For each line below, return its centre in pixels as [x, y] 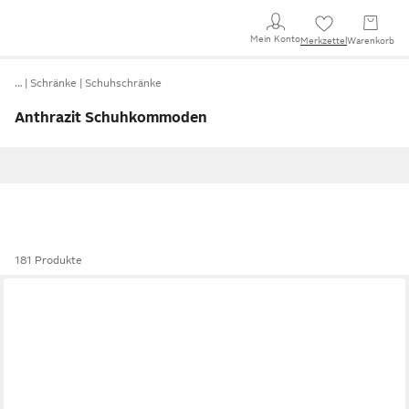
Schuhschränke [123, 83]
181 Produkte [48, 260]
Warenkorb [371, 41]
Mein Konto [275, 38]
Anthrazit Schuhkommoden [111, 118]
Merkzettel [324, 41]
